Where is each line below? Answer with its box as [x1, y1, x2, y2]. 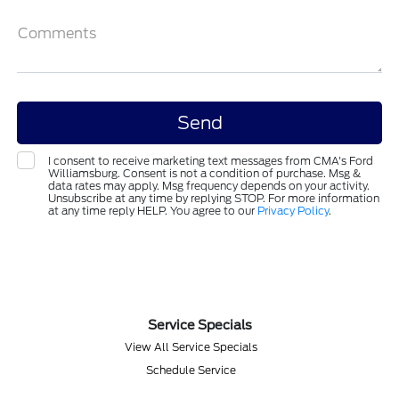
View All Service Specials [124, 339, 257, 354]
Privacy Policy [257, 203, 330, 217]
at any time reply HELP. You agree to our [48, 203, 258, 217]
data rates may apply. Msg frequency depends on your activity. [48, 178, 370, 192]
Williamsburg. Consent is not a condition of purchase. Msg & [48, 166, 362, 180]
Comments [18, 24, 97, 42]
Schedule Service [145, 362, 236, 377]
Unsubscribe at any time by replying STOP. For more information [48, 191, 380, 205]
